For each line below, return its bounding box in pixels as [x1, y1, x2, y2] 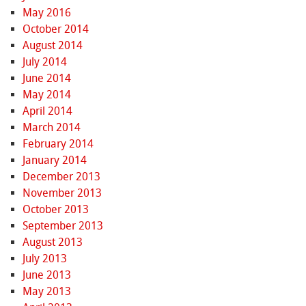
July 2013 [22, 252, 67, 266]
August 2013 [22, 236, 83, 249]
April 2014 [22, 105, 72, 118]
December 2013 [22, 170, 100, 184]
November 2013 [22, 186, 102, 200]
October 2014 [22, 23, 89, 36]
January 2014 [22, 154, 87, 167]
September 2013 [22, 219, 103, 233]
